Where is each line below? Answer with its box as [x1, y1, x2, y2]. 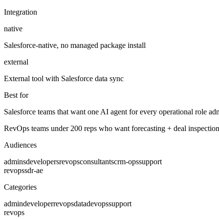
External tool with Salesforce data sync [4, 74, 124, 83]
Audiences [4, 140, 37, 149]
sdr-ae [24, 166, 43, 175]
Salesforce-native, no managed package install [4, 41, 146, 49]
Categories [4, 182, 37, 191]
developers [26, 157, 59, 166]
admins [4, 157, 26, 166]
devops [87, 199, 109, 208]
